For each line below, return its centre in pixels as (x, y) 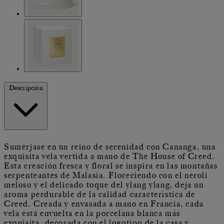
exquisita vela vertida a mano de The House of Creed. (110, 156)
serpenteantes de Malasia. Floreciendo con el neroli (106, 175)
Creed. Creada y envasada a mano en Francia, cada (104, 204)
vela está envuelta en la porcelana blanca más (92, 213)
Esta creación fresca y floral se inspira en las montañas (111, 166)
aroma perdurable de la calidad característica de (100, 194)
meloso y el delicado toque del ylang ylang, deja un (104, 185)
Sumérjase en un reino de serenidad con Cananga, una (110, 147)
